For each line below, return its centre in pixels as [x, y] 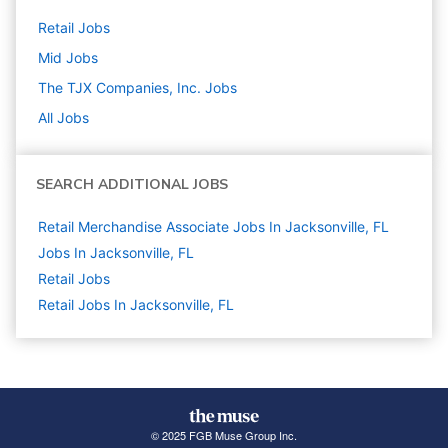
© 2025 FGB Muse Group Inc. [223, 435]
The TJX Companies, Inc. [119, 88]
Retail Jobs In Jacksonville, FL [136, 305]
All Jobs [63, 118]
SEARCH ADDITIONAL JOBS [132, 185]
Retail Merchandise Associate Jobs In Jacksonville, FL [213, 227]
